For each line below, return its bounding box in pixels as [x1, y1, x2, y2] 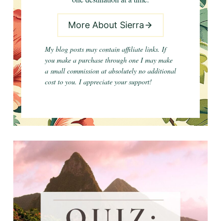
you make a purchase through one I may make [45, 55, 173, 65]
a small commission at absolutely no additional [45, 66, 176, 75]
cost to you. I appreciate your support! [45, 77, 154, 86]
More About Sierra [68, 20, 144, 30]
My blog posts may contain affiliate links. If [45, 44, 166, 54]
